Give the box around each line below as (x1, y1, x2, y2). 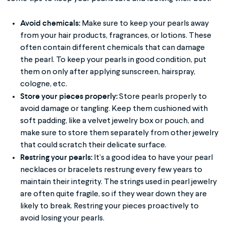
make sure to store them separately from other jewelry (20, 129, 219, 137)
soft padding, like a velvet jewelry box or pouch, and (20, 117, 204, 125)
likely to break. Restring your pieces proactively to (20, 202, 199, 210)
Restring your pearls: (20, 151, 93, 162)
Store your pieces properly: (20, 90, 118, 101)
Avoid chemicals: (20, 17, 81, 28)
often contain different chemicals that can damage (20, 43, 205, 52)
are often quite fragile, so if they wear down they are (20, 190, 207, 198)
